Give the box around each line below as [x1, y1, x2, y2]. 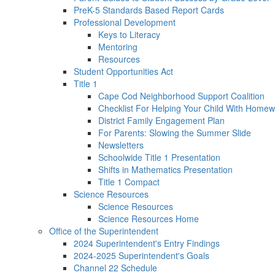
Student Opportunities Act [74, 65, 173, 77]
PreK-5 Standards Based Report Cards [74, 4, 224, 16]
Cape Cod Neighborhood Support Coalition [98, 90, 265, 102]
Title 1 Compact [98, 176, 160, 188]
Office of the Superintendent [49, 225, 158, 237]
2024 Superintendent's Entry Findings [74, 237, 220, 249]
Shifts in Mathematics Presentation [98, 163, 233, 176]
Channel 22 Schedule [74, 261, 157, 274]
